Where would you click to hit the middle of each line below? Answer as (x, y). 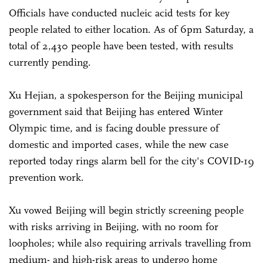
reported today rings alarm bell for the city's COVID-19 (131, 161)
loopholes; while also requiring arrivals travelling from (130, 243)
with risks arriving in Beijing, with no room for (114, 226)
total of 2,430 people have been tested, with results (121, 45)
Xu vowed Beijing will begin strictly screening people (126, 210)
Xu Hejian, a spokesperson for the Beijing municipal (126, 95)
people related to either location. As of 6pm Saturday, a (131, 29)
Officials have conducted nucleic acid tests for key (119, 13)
